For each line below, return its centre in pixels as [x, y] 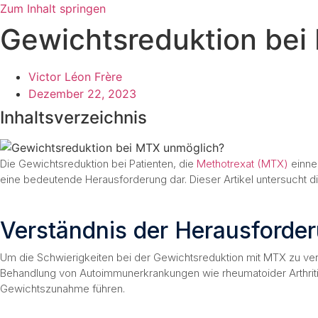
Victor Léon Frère [75, 77]
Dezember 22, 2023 [82, 94]
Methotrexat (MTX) [242, 164]
